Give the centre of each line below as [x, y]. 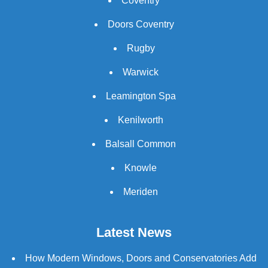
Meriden [141, 191]
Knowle [141, 167]
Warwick [141, 72]
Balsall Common [141, 144]
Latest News [134, 232]
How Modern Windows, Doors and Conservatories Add [141, 258]
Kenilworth [141, 120]
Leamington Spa [141, 96]
